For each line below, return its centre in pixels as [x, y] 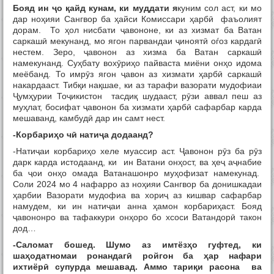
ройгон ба [168, 256]
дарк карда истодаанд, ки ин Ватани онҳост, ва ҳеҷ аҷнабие [137, 162]
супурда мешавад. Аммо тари [121, 267]
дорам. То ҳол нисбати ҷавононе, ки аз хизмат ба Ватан [137, 30]
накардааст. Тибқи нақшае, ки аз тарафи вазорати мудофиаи [137, 85]
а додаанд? [129, 135]
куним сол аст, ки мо [220, 8]
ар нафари [235, 256]
